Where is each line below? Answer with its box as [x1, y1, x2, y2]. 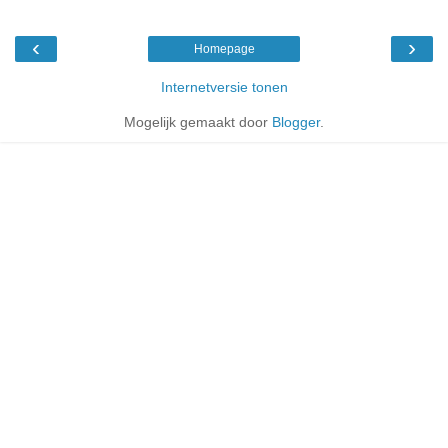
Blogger [272, 113, 320, 130]
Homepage [193, 41, 255, 56]
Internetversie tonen [160, 78, 288, 95]
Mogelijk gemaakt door [124, 113, 272, 130]
